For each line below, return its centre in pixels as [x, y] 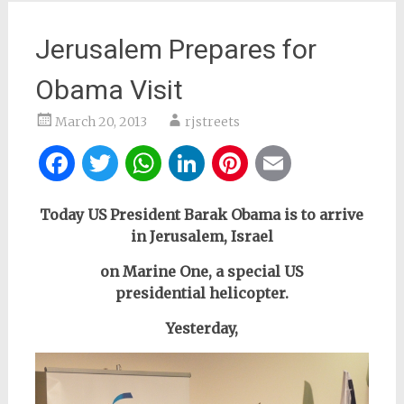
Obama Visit [109, 90]
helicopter [247, 293]
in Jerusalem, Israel [202, 236]
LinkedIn [270, 163]
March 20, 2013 [101, 122]
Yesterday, [202, 328]
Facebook [142, 163]
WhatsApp [237, 163]
